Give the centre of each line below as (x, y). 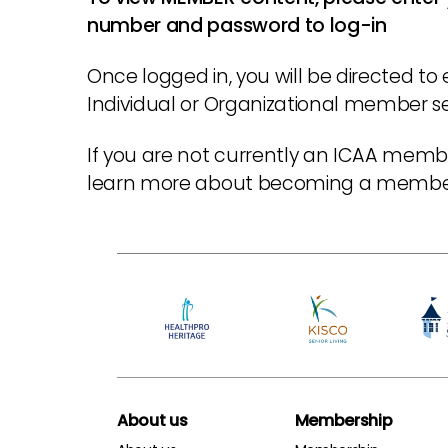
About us (152, 420)
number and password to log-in (237, 25)
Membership (343, 420)
